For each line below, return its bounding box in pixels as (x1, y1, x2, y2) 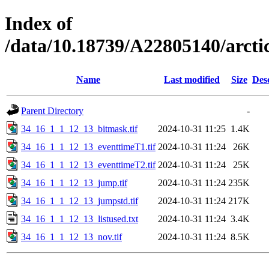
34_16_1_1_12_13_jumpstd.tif (21, 195, 138, 206)
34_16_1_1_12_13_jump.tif (21, 177, 127, 188)
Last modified (164, 74, 220, 85)
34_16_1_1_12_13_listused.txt (21, 213, 138, 224)
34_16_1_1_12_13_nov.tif (21, 231, 122, 242)
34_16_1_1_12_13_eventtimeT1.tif (21, 141, 156, 152)
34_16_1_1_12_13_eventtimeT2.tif (21, 159, 156, 170)
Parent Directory (21, 105, 83, 116)
